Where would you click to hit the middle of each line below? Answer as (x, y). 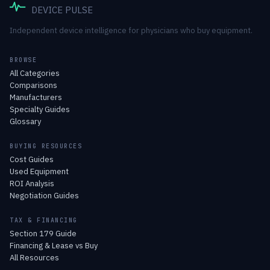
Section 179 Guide (43, 233)
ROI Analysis (32, 183)
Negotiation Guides (44, 195)
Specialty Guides (40, 109)
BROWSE (23, 60)
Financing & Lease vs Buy (54, 245)
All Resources (34, 257)
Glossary (25, 121)
